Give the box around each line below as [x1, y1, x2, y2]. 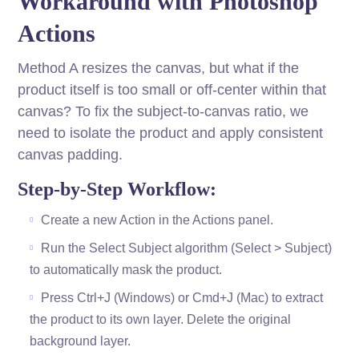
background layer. [30, 334, 131, 349]
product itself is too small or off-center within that [18, 82, 327, 99]
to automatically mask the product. [30, 263, 223, 277]
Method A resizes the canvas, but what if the [18, 60, 300, 77]
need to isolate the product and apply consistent [18, 125, 324, 142]
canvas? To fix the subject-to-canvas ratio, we [18, 103, 309, 120]
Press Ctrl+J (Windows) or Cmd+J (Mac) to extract [41, 291, 324, 305]
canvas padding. [18, 147, 123, 163]
